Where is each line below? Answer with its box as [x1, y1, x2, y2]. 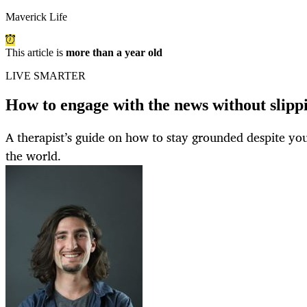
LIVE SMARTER [5, 70, 86, 82]
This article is [5, 47, 66, 59]
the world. [5, 145, 61, 167]
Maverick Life [5, 11, 67, 23]
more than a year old [66, 47, 162, 59]
